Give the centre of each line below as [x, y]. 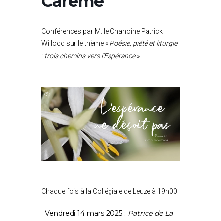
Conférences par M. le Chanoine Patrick [102, 31]
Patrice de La [150, 213]
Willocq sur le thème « [75, 43]
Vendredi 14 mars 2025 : [86, 213]
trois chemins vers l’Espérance [90, 55]
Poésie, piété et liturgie [143, 43]
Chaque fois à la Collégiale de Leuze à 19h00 [109, 192]
